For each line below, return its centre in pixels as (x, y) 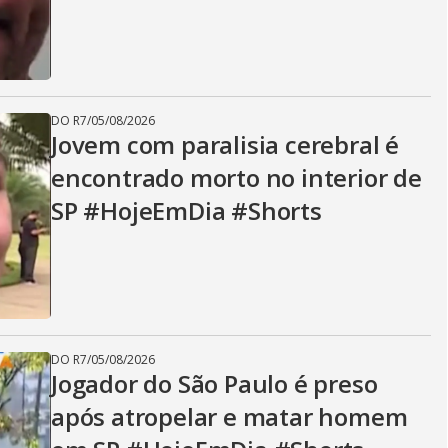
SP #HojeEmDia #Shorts (186, 210)
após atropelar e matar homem (229, 416)
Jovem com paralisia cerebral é (225, 144)
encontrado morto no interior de (236, 177)
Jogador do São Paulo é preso (214, 383)
